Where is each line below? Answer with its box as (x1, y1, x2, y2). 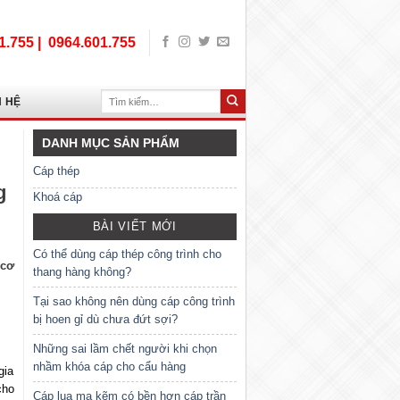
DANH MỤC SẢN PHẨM (41, 136, 179, 150)
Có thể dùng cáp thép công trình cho (32, 247, 221, 262)
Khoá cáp (32, 189, 82, 204)
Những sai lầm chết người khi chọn (32, 342, 217, 356)
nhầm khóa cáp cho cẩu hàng (32, 360, 186, 374)
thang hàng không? (32, 265, 131, 279)
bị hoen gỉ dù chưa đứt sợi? (32, 312, 178, 327)
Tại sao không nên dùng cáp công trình (32, 295, 235, 309)
